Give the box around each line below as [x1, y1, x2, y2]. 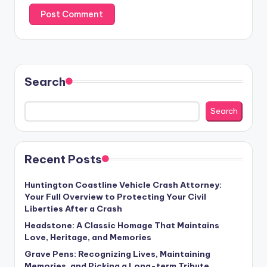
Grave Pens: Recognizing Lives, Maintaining [24, 248, 210, 259]
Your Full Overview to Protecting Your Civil [24, 191, 206, 202]
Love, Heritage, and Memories [24, 231, 151, 243]
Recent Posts [24, 151, 102, 166]
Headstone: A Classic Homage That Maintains [24, 219, 219, 231]
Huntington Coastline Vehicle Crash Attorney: [24, 179, 222, 190]
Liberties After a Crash [24, 203, 122, 214]
